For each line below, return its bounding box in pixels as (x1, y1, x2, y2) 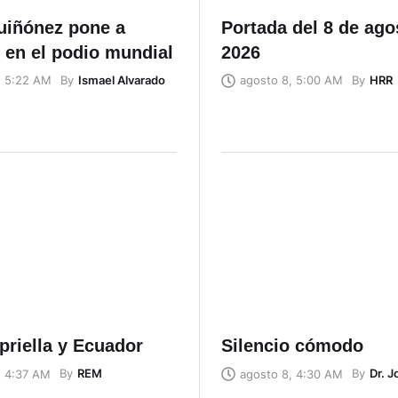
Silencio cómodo (221, 336, 363, 356)
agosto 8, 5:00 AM (240, 73, 343, 88)
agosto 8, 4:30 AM (240, 366, 343, 381)
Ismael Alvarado (77, 72, 165, 87)
